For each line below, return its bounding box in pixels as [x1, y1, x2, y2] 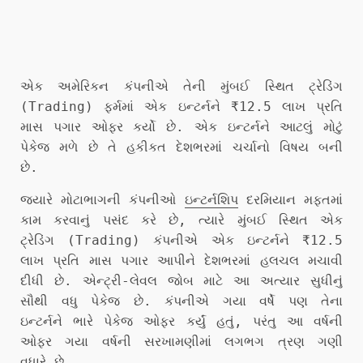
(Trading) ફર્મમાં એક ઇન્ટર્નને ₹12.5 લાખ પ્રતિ [20, 98, 343, 114]
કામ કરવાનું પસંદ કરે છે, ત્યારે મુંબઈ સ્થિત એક [20, 211, 343, 228]
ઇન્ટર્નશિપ [184, 191, 238, 207]
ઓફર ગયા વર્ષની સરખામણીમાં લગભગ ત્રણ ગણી [20, 333, 343, 349]
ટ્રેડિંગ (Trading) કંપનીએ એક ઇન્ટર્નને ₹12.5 [20, 232, 343, 248]
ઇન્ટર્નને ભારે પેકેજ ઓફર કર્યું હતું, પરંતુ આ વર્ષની [20, 313, 343, 329]
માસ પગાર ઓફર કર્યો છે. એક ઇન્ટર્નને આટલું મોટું [20, 118, 343, 135]
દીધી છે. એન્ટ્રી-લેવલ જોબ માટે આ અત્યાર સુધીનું [20, 272, 343, 288]
